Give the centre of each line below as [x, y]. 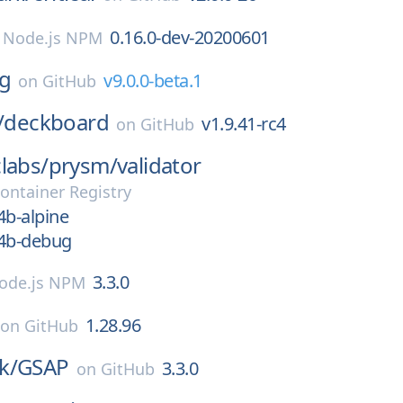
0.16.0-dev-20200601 [190, 37]
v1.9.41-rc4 [244, 124]
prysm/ [83, 165]
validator [159, 165]
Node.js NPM [53, 38]
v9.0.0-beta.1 [153, 81]
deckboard [57, 122]
